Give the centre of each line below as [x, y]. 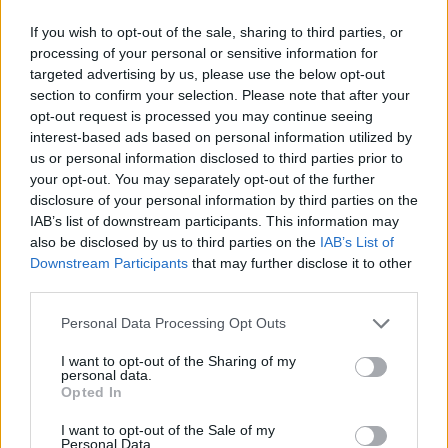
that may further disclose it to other [300, 262]
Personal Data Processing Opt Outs [173, 323]
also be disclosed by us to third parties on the [175, 241]
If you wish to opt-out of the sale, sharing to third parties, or [216, 31]
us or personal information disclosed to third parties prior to [216, 157]
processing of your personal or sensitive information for [204, 52]
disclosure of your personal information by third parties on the [224, 199]
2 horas [86, 74]
